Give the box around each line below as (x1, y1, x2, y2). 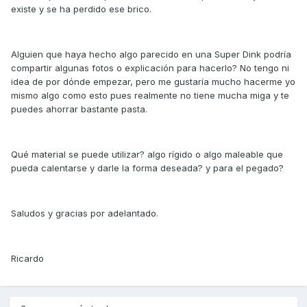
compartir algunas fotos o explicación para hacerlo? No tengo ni (11, 62, 289, 74)
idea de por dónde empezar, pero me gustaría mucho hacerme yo (11, 76, 295, 88)
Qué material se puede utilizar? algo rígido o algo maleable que (11, 149, 283, 160)
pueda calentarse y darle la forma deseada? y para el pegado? (11, 162, 284, 174)
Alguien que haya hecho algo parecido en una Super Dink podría (11, 49, 291, 60)
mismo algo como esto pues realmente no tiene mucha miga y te (11, 90, 289, 101)
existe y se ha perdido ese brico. (11, 3, 151, 15)
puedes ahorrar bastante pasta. (11, 103, 147, 115)
